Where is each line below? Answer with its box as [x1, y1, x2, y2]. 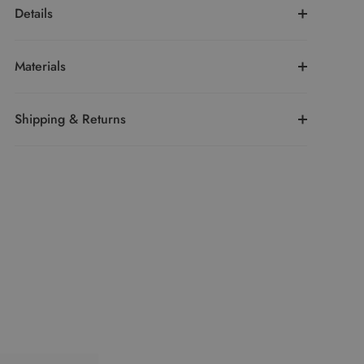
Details [15, 4, 53, 24]
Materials [15, 57, 66, 76]
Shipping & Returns [15, 110, 126, 129]
